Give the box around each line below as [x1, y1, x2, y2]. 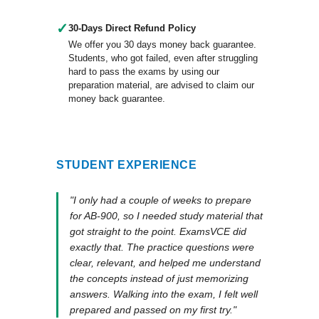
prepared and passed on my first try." [70, 304, 237, 315]
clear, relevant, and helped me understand [70, 257, 261, 268]
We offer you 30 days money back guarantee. [68, 39, 257, 50]
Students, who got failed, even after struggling [68, 53, 258, 63]
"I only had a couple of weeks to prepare [70, 194, 252, 206]
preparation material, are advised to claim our [68, 80, 255, 90]
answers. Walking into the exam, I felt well [70, 288, 258, 300]
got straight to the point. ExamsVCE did [70, 226, 247, 237]
